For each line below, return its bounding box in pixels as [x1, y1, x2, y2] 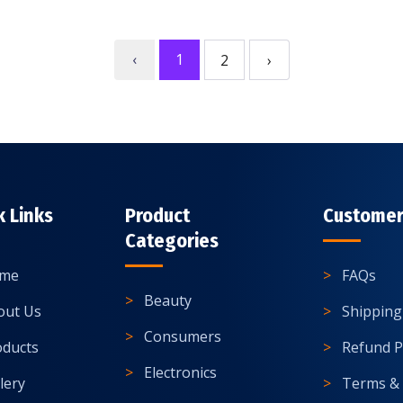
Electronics [144, 363, 218, 383]
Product [125, 203, 191, 228]
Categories [125, 228, 219, 254]
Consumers [144, 327, 222, 347]
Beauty [144, 291, 193, 311]
